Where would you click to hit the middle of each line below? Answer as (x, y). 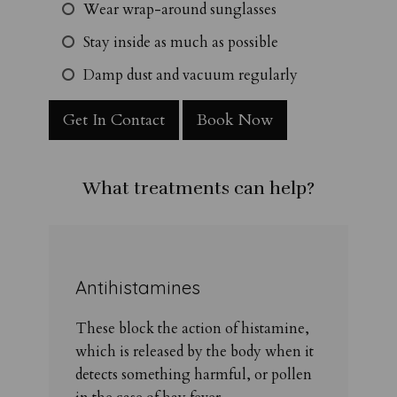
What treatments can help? (198, 189)
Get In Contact (114, 121)
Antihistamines (138, 288)
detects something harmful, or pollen (194, 375)
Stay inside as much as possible (181, 43)
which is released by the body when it (195, 352)
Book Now (235, 121)
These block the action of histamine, (192, 329)
